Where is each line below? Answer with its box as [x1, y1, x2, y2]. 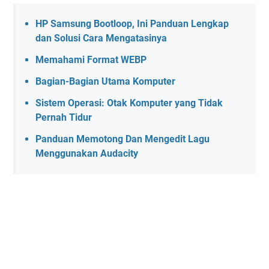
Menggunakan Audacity [35, 148, 138, 160]
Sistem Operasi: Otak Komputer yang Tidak [35, 97, 223, 109]
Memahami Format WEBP [35, 54, 147, 66]
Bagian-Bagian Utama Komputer [35, 76, 175, 88]
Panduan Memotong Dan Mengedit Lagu [35, 133, 210, 145]
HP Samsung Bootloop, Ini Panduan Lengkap [35, 18, 229, 30]
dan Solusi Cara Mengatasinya [35, 32, 167, 44]
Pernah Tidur [35, 112, 92, 124]
